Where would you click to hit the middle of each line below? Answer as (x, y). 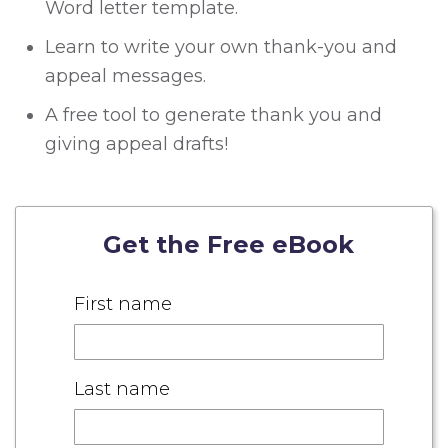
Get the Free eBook (228, 245)
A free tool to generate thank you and (213, 115)
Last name (122, 389)
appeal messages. (125, 76)
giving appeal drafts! (136, 144)
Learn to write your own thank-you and (221, 47)
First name (123, 304)
